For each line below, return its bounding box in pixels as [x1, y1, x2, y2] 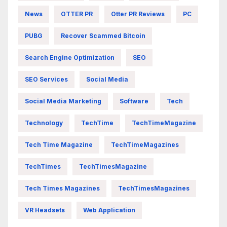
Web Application [83, 206, 135, 214]
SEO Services [25, 75, 68, 83]
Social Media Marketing [25, 97, 101, 105]
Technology [25, 119, 63, 127]
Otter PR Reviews [111, 10, 165, 18]
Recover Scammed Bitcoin [61, 31, 145, 40]
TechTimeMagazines [111, 140, 179, 148]
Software [120, 97, 148, 105]
